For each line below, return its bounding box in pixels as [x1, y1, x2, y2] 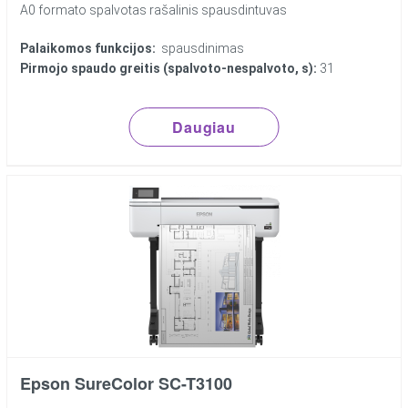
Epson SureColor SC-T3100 [20, 372, 233, 396]
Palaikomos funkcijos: [20, 41, 157, 56]
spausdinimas [156, 41, 245, 56]
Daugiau [172, 117, 236, 138]
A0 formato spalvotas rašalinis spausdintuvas [20, 3, 288, 18]
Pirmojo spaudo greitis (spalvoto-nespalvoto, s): [20, 61, 318, 76]
